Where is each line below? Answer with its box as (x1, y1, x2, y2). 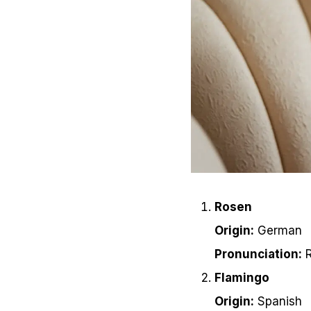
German (254, 224, 302, 238)
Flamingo (215, 271, 269, 285)
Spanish (254, 294, 302, 309)
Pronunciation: (215, 247, 302, 262)
